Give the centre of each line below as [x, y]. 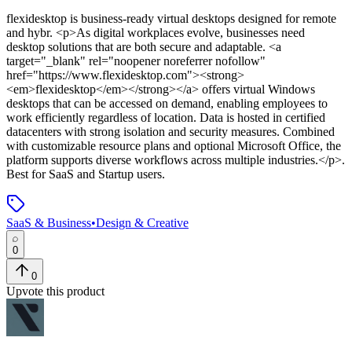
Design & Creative [142, 223]
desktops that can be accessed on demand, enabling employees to [167, 104]
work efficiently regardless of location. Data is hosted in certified [166, 118]
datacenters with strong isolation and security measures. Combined [170, 132]
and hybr [28, 33]
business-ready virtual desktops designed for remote [209, 19]
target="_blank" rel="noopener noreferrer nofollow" [136, 61]
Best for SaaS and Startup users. [86, 174]
